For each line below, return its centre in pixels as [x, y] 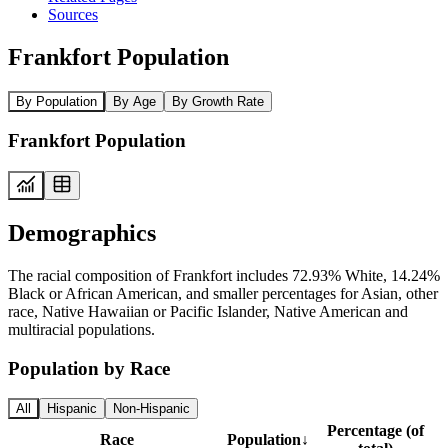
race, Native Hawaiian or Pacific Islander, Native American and [208, 311]
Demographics [82, 232]
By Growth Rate [218, 101]
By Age [134, 101]
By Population [56, 101]
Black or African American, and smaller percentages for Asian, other [223, 293]
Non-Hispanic [151, 409]
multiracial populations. [81, 329]
